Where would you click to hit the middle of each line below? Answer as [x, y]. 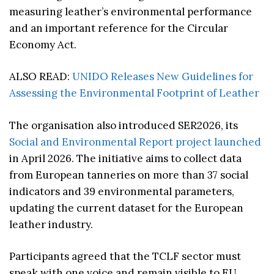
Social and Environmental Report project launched [135, 142]
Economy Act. [43, 44]
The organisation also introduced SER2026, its [124, 125]
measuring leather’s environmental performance [131, 11]
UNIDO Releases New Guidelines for [163, 77]
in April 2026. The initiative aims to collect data [125, 158]
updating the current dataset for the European [126, 208]
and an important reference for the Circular [119, 28]
